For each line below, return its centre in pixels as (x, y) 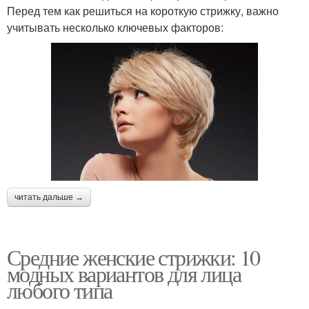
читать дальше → (49, 198)
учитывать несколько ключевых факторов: (115, 28)
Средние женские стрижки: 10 (133, 257)
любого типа (60, 290)
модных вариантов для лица (124, 274)
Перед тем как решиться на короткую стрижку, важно (143, 11)
